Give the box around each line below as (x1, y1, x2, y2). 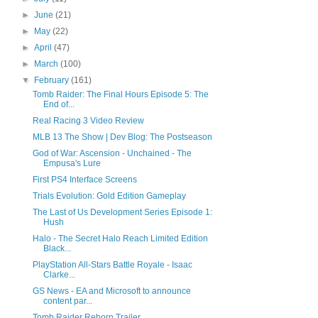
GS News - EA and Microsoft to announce (32, 286, 191, 297)
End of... (43, 99, 75, 110)
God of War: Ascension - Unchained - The (32, 148, 192, 159)
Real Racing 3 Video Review (32, 116, 144, 126)
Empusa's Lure (43, 158, 101, 169)
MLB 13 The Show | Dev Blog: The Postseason (32, 132, 212, 143)
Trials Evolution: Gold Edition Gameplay (32, 191, 186, 202)
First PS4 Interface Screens (32, 175, 137, 185)
